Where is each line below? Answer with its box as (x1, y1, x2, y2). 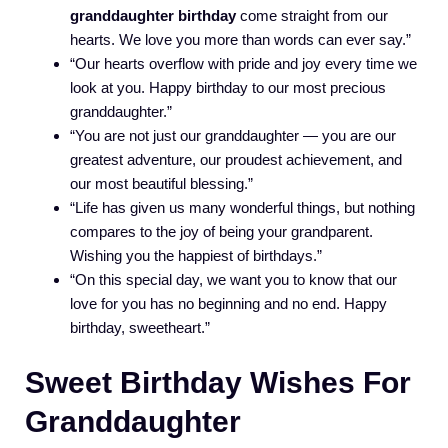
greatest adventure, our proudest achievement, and (70, 151, 402, 169)
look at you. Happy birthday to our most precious (70, 79, 386, 97)
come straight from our (236, 7, 388, 25)
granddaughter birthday (70, 7, 236, 25)
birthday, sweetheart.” (70, 319, 210, 337)
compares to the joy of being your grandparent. (70, 223, 373, 241)
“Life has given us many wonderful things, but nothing (70, 199, 415, 217)
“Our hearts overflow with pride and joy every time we (70, 55, 417, 73)
